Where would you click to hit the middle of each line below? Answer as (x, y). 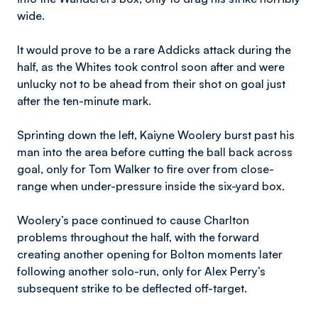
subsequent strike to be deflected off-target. (132, 288)
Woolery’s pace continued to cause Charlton (133, 220)
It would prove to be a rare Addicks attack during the (154, 50)
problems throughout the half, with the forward (138, 237)
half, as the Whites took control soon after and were (151, 67)
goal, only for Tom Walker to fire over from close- (146, 169)
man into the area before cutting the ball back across (155, 152)
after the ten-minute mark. (84, 101)
